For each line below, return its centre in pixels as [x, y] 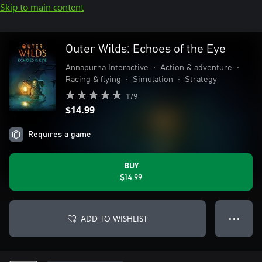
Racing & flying [93, 80]
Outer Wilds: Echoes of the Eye [146, 49]
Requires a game [60, 135]
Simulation [153, 80]
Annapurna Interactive [107, 68]
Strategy [201, 80]
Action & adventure [196, 68]
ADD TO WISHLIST [114, 218]
